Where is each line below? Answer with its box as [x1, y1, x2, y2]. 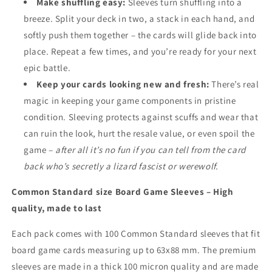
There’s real [211, 78, 259, 90]
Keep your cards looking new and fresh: [36, 78, 209, 90]
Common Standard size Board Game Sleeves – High [12, 186, 234, 197]
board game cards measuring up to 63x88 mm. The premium [12, 244, 256, 256]
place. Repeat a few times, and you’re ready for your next [24, 46, 257, 57]
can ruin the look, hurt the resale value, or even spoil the [24, 127, 255, 139]
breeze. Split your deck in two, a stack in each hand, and [24, 13, 255, 24]
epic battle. [24, 62, 71, 73]
